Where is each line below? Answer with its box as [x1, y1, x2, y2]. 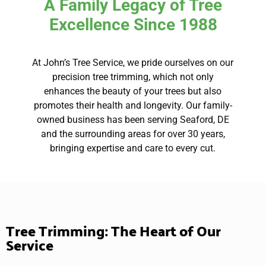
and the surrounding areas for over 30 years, [40, 128, 225, 140]
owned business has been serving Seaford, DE [36, 114, 229, 126]
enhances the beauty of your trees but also [44, 85, 222, 97]
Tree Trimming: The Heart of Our [6, 217, 221, 243]
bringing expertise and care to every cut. [50, 142, 216, 154]
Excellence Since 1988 [49, 15, 217, 35]
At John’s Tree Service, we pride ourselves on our [32, 57, 234, 69]
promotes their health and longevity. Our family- [33, 100, 232, 112]
